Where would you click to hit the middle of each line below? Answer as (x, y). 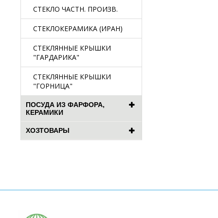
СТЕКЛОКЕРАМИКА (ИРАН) (78, 28)
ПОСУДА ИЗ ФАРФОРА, (65, 105)
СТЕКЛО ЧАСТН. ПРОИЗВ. (75, 9)
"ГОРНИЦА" (53, 86)
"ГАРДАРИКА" (56, 57)
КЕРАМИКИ (45, 112)
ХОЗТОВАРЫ (48, 130)
